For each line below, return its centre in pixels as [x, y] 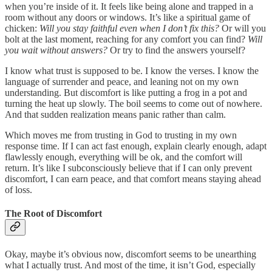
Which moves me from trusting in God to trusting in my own [121, 135]
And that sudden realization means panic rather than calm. [115, 115]
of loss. [19, 190]
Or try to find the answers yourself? [178, 50]
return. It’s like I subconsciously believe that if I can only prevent [128, 168]
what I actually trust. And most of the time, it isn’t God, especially [130, 265]
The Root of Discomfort [53, 214]
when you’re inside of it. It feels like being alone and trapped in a [129, 7]
